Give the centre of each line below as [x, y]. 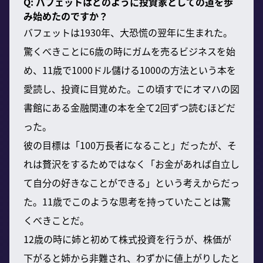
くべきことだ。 [56, 220]
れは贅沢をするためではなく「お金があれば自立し [131, 163]
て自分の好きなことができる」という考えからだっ [131, 182]
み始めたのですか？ [66, 16]
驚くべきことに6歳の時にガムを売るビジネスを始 [129, 51]
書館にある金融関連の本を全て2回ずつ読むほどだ [129, 107]
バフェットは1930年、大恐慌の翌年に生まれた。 [128, 32]
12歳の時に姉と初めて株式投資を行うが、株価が [127, 239]
